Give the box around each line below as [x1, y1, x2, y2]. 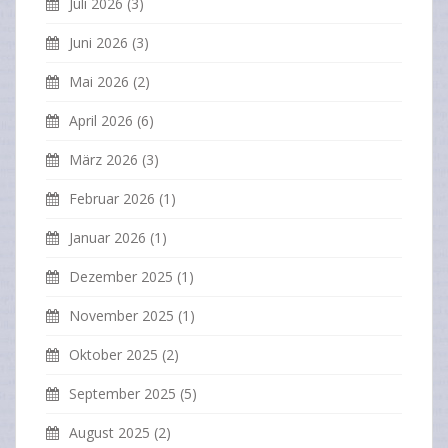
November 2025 [69, 306, 174, 326]
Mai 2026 [69, 72, 129, 92]
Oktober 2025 [69, 345, 158, 365]
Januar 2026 [69, 228, 146, 248]
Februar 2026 [69, 189, 155, 209]
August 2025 [69, 423, 150, 443]
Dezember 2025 [69, 267, 173, 287]
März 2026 [69, 150, 138, 170]
